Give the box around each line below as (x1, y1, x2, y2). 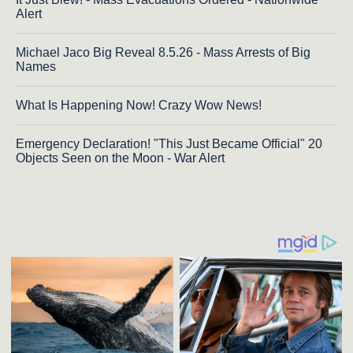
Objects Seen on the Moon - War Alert (16, 151, 225, 165)
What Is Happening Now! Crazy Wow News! (16, 98, 262, 113)
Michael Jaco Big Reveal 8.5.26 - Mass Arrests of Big (16, 46, 310, 60)
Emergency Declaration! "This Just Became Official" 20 (16, 137, 322, 151)
